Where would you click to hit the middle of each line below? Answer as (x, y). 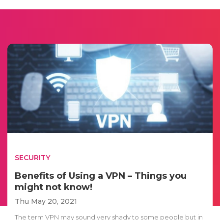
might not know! (54, 187)
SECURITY (32, 157)
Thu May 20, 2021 (46, 201)
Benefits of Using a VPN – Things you (101, 176)
